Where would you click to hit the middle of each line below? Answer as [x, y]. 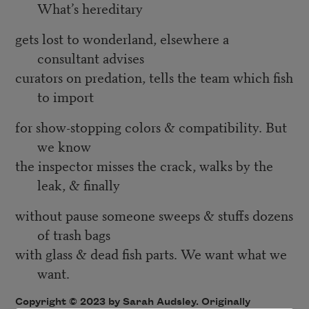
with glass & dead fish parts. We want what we [151, 254]
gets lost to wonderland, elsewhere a [122, 39]
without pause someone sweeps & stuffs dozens [154, 215]
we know [66, 146]
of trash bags [75, 235]
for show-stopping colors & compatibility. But [151, 127]
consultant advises [92, 58]
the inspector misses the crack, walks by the [144, 166]
